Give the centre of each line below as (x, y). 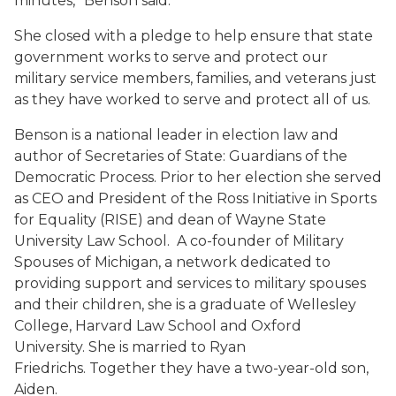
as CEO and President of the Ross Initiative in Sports (195, 198)
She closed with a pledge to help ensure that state (194, 36)
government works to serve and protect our (171, 57)
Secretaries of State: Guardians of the (216, 156)
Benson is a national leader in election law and (176, 135)
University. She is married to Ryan (130, 347)
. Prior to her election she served (268, 177)
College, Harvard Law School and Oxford (158, 326)
